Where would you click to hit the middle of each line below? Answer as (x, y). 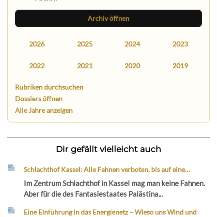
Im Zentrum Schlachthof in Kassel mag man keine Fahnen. (115, 183)
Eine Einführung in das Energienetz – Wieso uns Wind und (110, 212)
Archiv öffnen (108, 18)
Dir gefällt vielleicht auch (108, 149)
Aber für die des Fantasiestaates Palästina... (93, 194)
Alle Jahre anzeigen (44, 110)
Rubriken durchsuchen (49, 87)
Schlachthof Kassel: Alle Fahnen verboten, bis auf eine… (107, 170)
